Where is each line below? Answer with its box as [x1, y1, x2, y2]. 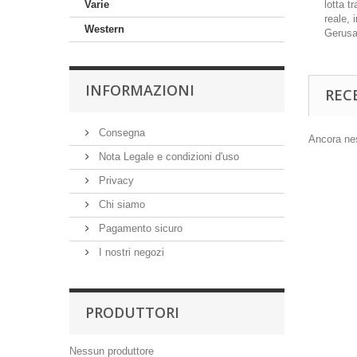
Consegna [96, 127, 145, 139]
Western [84, 23, 124, 35]
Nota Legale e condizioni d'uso [96, 151, 239, 163]
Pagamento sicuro [96, 222, 182, 234]
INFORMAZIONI [85, 80, 194, 100]
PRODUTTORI [85, 303, 179, 322]
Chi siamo [96, 198, 145, 210]
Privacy [96, 175, 134, 186]
